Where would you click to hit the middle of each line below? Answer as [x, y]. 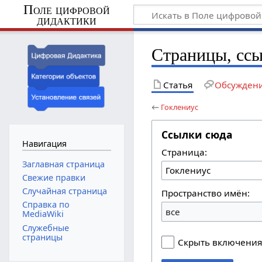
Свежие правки [54, 177]
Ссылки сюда [197, 134]
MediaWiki [43, 214]
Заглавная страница [63, 164]
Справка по [46, 205]
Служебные [45, 227]
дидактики [66, 20]
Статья [178, 85]
